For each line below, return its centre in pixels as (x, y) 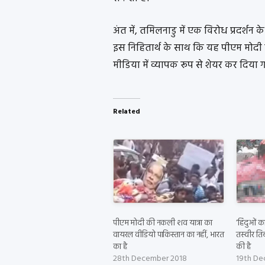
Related (126, 112)
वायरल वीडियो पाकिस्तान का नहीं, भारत (168, 235)
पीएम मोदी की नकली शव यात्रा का (162, 223)
